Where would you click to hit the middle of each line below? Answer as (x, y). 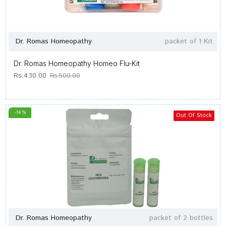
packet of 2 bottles (181, 218)
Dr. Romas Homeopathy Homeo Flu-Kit (77, 63)
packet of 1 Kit (189, 41)
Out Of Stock (194, 116)
